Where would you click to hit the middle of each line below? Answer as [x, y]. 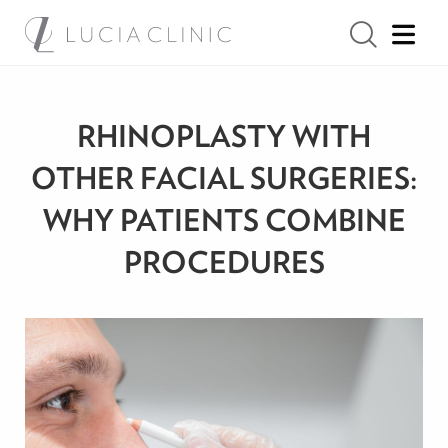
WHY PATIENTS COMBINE [224, 220]
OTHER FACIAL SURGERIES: [224, 178]
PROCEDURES [224, 262]
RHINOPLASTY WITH [224, 136]
